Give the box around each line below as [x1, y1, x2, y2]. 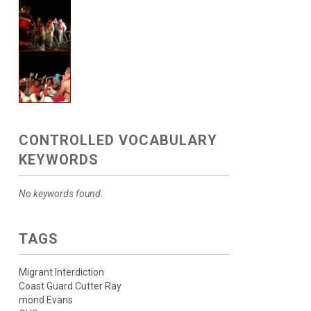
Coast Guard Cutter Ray [18, 280, 121, 292]
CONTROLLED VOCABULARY [18, 132, 217, 149]
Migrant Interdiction [18, 267, 104, 278]
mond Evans [18, 294, 73, 305]
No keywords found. [18, 188, 103, 199]
